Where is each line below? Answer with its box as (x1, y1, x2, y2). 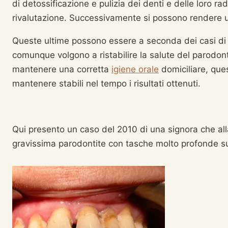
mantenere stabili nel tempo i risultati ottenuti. (12, 78, 201, 89)
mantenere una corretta (12, 64, 111, 74)
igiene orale (111, 64, 159, 74)
